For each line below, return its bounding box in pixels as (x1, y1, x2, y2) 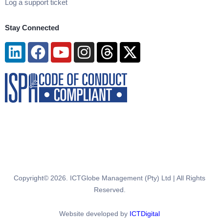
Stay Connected (5, 24, 59, 32)
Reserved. (93, 186, 126, 194)
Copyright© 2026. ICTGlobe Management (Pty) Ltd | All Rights (14, 174, 205, 182)
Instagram (83, 41, 149, 57)
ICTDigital (130, 209, 160, 218)
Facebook (37, 41, 103, 57)
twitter (129, 55, 169, 72)
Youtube (60, 41, 114, 57)
